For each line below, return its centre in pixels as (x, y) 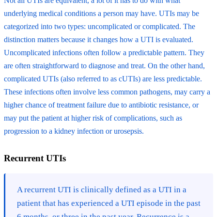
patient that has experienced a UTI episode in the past (109, 203)
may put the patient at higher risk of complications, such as (93, 118)
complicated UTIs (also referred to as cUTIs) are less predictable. (103, 78)
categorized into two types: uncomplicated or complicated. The (100, 26)
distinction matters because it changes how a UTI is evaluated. (99, 39)
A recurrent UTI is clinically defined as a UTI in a (102, 189)
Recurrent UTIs (35, 158)
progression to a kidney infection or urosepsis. (74, 131)
